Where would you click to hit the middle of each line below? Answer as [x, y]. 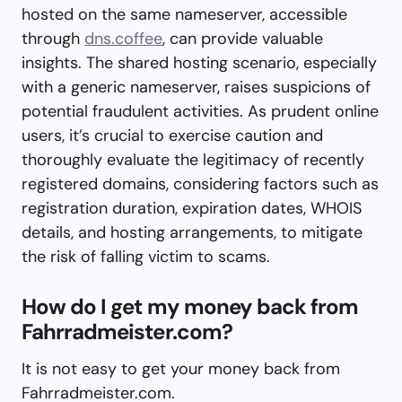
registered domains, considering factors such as [200, 184]
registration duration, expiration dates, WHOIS [192, 208]
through [53, 38]
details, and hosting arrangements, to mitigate [192, 232]
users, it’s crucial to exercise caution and [172, 135]
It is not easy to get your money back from [181, 368]
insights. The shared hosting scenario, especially [199, 62]
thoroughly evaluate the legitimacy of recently [193, 159]
